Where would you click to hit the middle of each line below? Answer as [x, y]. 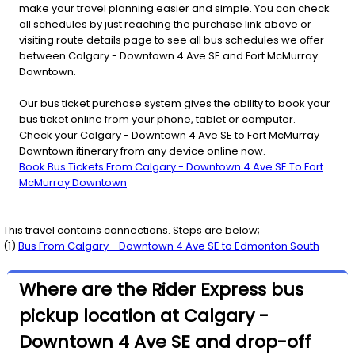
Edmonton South [277, 246]
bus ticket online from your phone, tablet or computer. [157, 119]
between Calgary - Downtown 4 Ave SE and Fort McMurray [168, 55]
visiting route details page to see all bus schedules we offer [172, 40]
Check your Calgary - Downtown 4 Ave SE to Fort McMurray [169, 135]
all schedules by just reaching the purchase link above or [165, 24]
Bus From [43, 246]
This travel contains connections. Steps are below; [132, 230]
